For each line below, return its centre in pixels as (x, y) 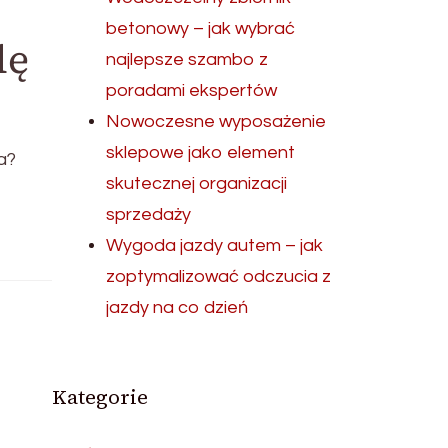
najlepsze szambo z (187, 59)
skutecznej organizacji (197, 183)
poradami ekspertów (192, 90)
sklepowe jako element (201, 152)
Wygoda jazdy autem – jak (215, 245)
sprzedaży (149, 214)
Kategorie (100, 397)
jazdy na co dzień (177, 307)
